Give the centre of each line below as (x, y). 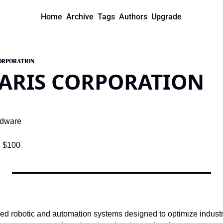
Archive (80, 17)
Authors (133, 17)
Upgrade (167, 17)
